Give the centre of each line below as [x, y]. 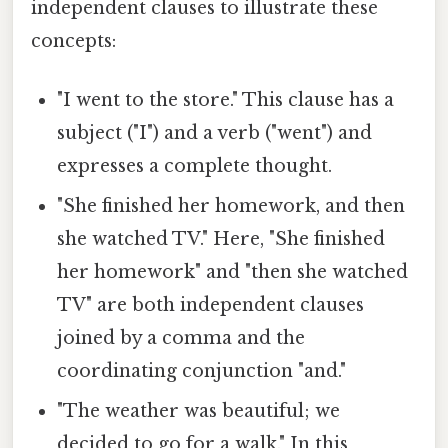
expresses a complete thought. [195, 165]
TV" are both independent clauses [211, 304]
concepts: [73, 40]
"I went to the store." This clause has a [226, 99]
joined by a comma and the [181, 337]
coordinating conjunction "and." [202, 370]
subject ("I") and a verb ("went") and [215, 132]
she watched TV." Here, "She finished [221, 238]
